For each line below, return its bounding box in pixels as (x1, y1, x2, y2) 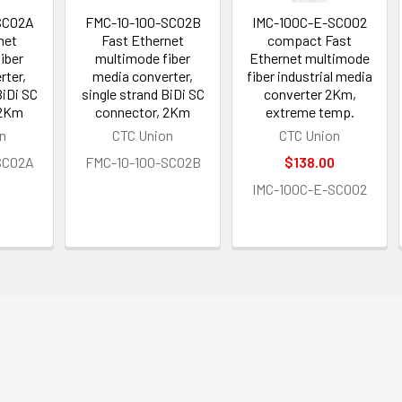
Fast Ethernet (101, 31, 185, 48)
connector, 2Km (95, 102, 191, 120)
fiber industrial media (247, 66, 373, 84)
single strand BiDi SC (81, 84, 205, 102)
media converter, (92, 66, 194, 84)
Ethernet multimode (249, 48, 371, 66)
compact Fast (267, 31, 353, 48)
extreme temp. (265, 102, 354, 120)
